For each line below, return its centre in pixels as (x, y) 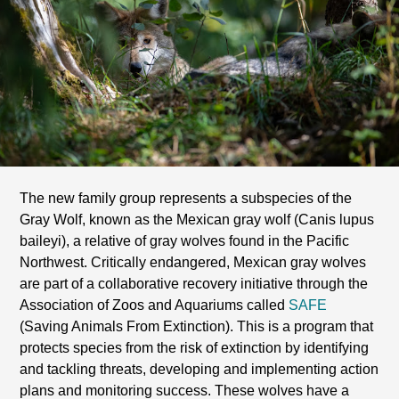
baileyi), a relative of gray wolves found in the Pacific (185, 241)
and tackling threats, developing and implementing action (199, 370)
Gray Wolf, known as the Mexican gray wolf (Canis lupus (197, 220)
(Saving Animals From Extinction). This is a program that (197, 327)
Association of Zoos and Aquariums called (155, 305)
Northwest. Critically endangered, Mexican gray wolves (193, 263)
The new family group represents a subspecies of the (186, 199)
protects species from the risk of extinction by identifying (195, 348)
